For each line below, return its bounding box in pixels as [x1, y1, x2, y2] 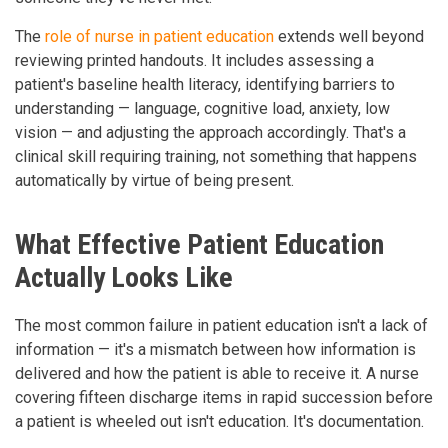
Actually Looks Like [15, 260, 233, 294]
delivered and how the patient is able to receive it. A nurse [15, 363, 419, 383]
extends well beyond [274, 26, 424, 46]
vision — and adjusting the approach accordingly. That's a [15, 122, 406, 142]
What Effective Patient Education [15, 227, 384, 261]
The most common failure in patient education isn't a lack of [15, 315, 428, 335]
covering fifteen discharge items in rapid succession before [15, 387, 433, 407]
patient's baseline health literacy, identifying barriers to [15, 74, 395, 94]
